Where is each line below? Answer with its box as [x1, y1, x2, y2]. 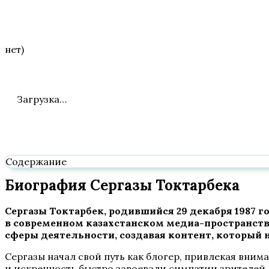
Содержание [5, 156, 67, 168]
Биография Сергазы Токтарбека [5, 176, 240, 195]
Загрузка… [14, 93, 69, 105]
